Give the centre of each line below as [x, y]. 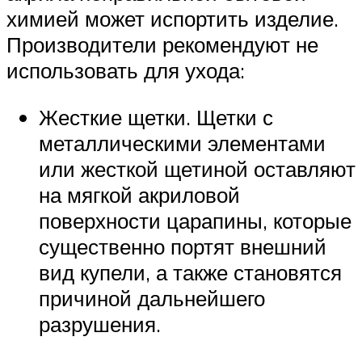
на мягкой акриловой [139, 194]
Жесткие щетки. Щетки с [156, 117]
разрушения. [100, 324]
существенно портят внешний [183, 246]
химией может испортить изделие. [173, 19]
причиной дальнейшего [152, 298]
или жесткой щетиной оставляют [197, 168]
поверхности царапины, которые [195, 220]
